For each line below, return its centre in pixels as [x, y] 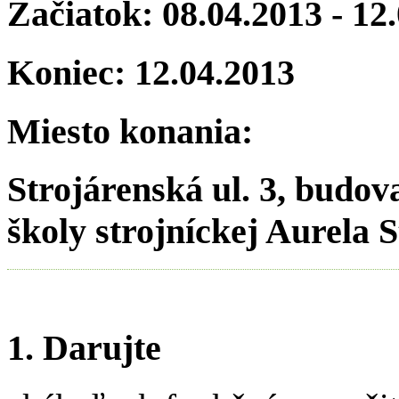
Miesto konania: [130, 131]
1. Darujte [89, 347]
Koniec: [71, 72]
